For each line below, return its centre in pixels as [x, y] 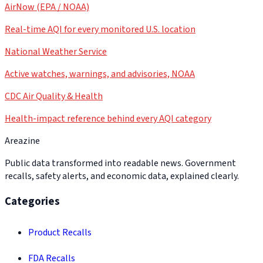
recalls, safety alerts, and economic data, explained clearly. [122, 176]
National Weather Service [56, 51]
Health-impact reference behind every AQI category [108, 118]
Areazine [22, 141]
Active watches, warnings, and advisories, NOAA [100, 74]
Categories [32, 201]
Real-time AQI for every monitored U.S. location [100, 29]
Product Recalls [60, 233]
